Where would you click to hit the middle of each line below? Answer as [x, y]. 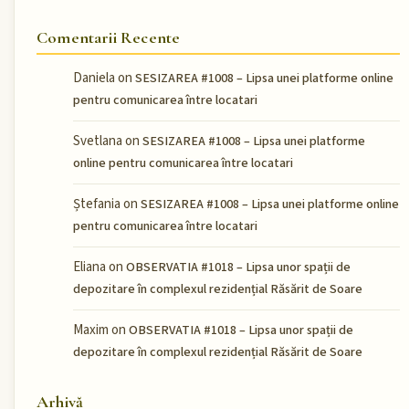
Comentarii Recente [109, 38]
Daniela [94, 79]
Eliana [89, 267]
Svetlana [98, 142]
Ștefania [97, 204]
